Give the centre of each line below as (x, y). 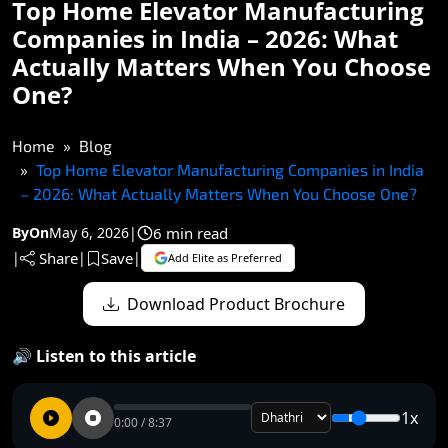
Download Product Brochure (236, 303)
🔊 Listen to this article (104, 355)
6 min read (190, 232)
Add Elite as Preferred (225, 258)
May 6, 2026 (89, 233)
